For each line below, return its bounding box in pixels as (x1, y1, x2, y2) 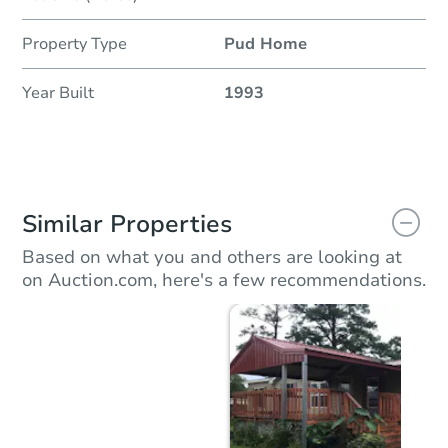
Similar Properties (22, 208, 232, 241)
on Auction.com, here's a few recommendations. (22, 268, 426, 293)
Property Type (22, 33, 127, 56)
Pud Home (224, 33, 307, 56)
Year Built (22, 82, 94, 105)
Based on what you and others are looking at (22, 245, 402, 270)
